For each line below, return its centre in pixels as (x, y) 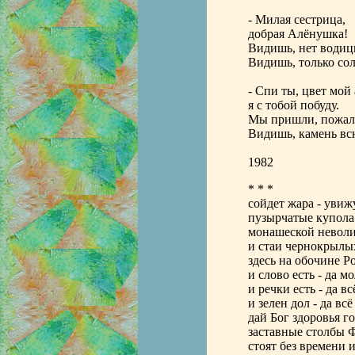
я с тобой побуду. (293, 105)
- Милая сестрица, (296, 19)
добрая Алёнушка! (298, 34)
